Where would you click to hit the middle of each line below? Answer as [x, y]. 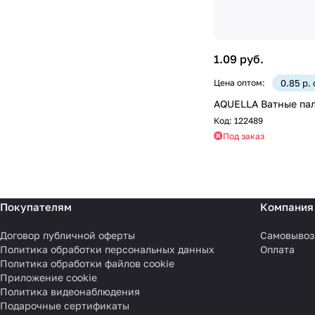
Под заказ [244, 136]
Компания [287, 207]
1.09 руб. [239, 59]
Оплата [277, 249]
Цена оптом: [239, 82]
